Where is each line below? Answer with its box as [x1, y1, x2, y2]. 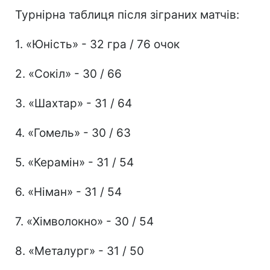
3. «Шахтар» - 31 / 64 [15, 96, 132, 110]
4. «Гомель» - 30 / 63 [15, 125, 131, 140]
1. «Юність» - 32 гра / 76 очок [15, 37, 180, 51]
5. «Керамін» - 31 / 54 [15, 155, 134, 169]
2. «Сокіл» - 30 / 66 [15, 66, 122, 81]
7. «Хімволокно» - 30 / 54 [15, 214, 154, 228]
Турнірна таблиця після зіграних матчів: [15, 7, 239, 22]
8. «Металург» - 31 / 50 [15, 243, 144, 258]
